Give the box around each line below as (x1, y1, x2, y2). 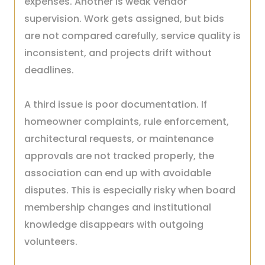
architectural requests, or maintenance (24, 132, 214, 146)
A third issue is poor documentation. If (24, 98, 207, 111)
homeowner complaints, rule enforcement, (24, 115, 229, 128)
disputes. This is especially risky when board (24, 183, 235, 197)
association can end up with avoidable (24, 166, 211, 180)
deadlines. (24, 63, 74, 77)
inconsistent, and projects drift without (24, 46, 212, 60)
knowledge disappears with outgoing (24, 218, 203, 231)
